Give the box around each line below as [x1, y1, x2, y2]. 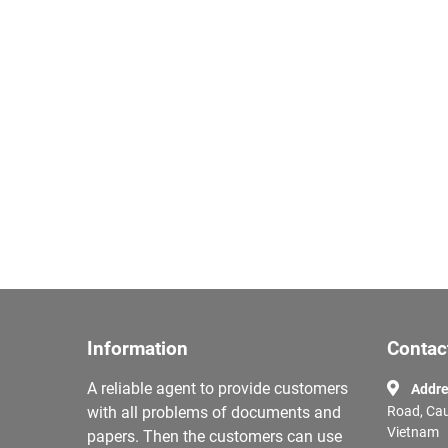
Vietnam [387, 424, 439, 441]
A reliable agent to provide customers [87, 379, 348, 399]
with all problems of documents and [87, 403, 341, 423]
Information [87, 338, 188, 361]
